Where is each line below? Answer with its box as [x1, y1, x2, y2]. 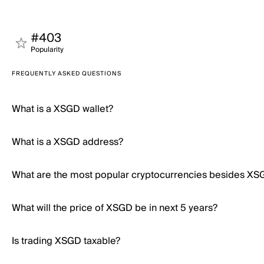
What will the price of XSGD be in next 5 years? [12, 200, 217, 216]
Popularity [31, 44, 64, 56]
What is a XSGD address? [12, 134, 123, 150]
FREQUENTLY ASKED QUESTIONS [12, 68, 121, 79]
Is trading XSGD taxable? [12, 233, 120, 249]
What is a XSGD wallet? [12, 101, 113, 117]
